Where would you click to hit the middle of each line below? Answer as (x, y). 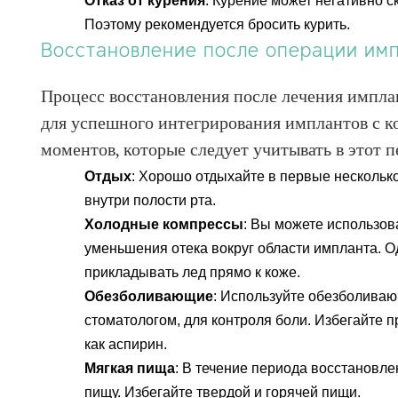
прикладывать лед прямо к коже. (193, 272)
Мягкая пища (130, 368)
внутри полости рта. (151, 200)
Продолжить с (214, 86)
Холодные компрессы (164, 224)
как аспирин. (126, 344)
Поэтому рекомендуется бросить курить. (218, 24)
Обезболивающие (149, 296)
